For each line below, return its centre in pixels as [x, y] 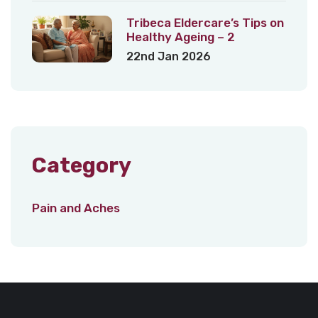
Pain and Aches [76, 208]
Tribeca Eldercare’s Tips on [205, 22]
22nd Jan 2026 [168, 56]
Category [82, 165]
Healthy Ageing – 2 [180, 37]
